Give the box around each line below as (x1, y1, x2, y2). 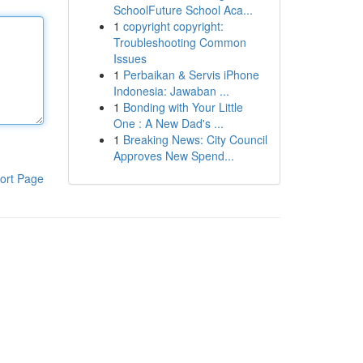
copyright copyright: (122, 18, 224, 34)
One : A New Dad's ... (113, 115, 224, 131)
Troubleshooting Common (113, 34, 246, 50)
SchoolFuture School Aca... (113, 2, 253, 18)
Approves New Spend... (113, 147, 234, 164)
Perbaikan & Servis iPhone (122, 66, 259, 83)
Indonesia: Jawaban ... (113, 83, 229, 99)
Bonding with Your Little (122, 99, 243, 115)
